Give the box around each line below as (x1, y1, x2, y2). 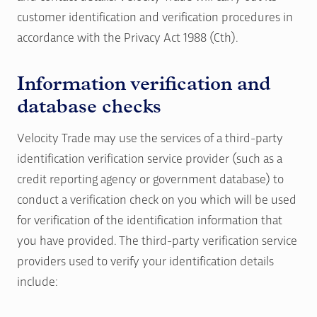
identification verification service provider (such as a (17, 149, 282, 166)
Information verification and (17, 71, 270, 95)
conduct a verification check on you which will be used (17, 190, 296, 207)
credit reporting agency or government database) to (17, 170, 284, 187)
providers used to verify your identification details (17, 252, 274, 269)
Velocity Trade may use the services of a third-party (17, 129, 283, 146)
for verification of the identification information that (17, 211, 282, 228)
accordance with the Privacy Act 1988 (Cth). (17, 28, 238, 45)
